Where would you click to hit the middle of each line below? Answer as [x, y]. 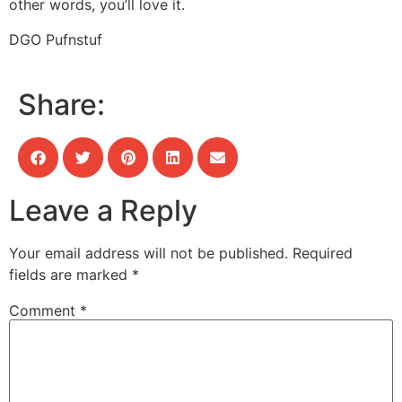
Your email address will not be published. [149, 253]
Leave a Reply [103, 210]
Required [323, 253]
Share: [61, 104]
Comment [44, 310]
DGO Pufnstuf [56, 39]
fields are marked [70, 274]
